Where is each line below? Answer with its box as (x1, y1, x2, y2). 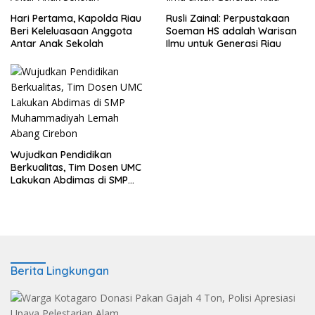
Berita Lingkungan (11, 264, 109, 278)
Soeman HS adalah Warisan (166, 25, 297, 38)
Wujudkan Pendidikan (11, 148, 112, 162)
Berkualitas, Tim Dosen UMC (11, 161, 141, 174)
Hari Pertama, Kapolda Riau (11, 12, 141, 25)
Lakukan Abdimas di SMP (11, 174, 128, 187)
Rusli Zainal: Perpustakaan (166, 12, 290, 25)
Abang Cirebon (11, 199, 81, 212)
